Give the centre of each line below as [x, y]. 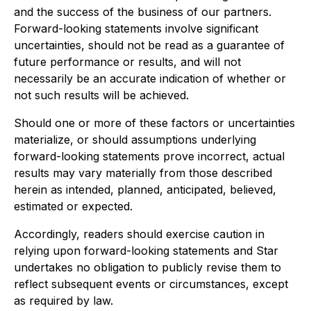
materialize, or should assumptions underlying [135, 140]
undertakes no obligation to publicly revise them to [148, 267]
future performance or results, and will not [127, 62]
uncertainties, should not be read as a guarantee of [149, 45]
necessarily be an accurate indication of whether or [150, 78]
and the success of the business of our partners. [143, 12]
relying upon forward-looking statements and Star [146, 251]
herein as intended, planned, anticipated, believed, [145, 190]
